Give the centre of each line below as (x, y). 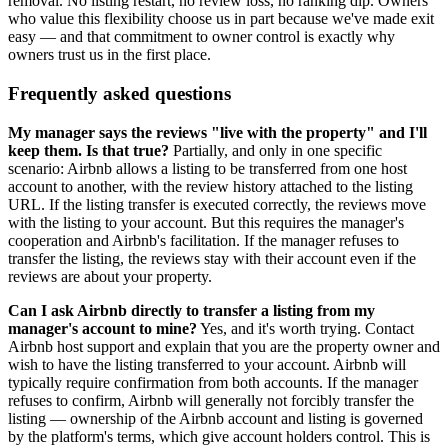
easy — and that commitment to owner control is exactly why (201, 37)
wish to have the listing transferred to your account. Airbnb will (207, 364)
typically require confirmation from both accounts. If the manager (213, 382)
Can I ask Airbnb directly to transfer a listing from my (191, 310)
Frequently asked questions (119, 93)
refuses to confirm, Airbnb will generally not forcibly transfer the (211, 400)
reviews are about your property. (110, 276)
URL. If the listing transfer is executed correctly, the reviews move (217, 204)
